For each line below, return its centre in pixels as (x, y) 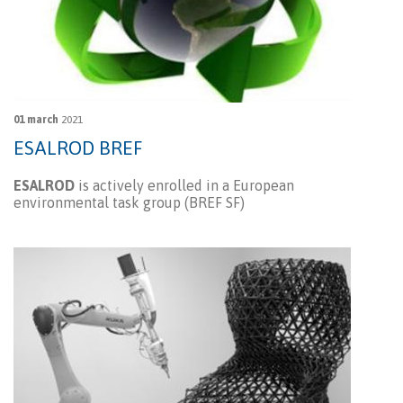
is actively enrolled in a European (184, 186)
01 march (36, 120)
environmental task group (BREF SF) (129, 203)
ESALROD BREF (78, 148)
